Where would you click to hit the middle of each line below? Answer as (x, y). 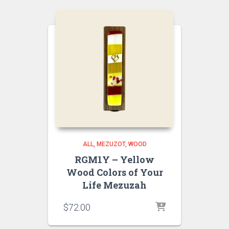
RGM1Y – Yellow (114, 159)
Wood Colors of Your (114, 172)
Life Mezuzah (114, 185)
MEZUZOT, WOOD (121, 144)
